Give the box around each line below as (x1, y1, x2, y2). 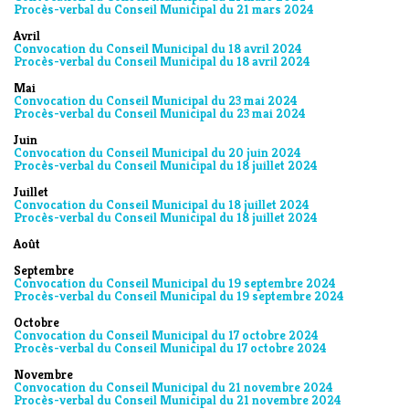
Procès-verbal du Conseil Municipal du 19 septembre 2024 (14, 288, 344, 304)
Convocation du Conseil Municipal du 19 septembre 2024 (14, 275, 336, 291)
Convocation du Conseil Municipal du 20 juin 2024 (14, 144, 301, 161)
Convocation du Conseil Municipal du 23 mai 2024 (14, 92, 298, 109)
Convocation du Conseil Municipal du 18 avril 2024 (14, 40, 302, 57)
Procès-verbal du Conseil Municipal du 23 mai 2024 (14, 105, 306, 121)
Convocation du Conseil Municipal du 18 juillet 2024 (14, 196, 309, 213)
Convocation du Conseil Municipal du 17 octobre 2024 (14, 327, 319, 343)
